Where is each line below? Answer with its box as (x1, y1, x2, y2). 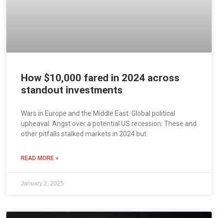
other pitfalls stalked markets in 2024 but (21, 130, 147, 138)
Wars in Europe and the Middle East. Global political (21, 109, 176, 118)
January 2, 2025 (21, 180, 64, 187)
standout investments (21, 84, 123, 96)
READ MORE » (21, 155, 59, 162)
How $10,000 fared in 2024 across (21, 72, 180, 84)
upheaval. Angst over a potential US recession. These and (21, 120, 197, 128)
